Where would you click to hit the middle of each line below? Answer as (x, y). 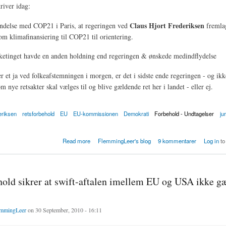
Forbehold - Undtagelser (184, 113)
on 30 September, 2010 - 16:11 (64, 210)
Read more (77, 140)
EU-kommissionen (96, 113)
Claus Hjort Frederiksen (167, 25)
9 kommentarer (177, 140)
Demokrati (136, 113)
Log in (211, 140)
